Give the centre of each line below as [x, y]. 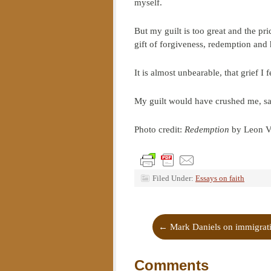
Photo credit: [159, 129]
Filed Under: [174, 178]
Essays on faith [220, 178]
